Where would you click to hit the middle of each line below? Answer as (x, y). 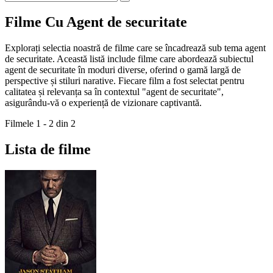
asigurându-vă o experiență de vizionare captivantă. (103, 102)
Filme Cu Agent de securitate (96, 22)
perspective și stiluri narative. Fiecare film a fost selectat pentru (125, 80)
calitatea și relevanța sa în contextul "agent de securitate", (114, 91)
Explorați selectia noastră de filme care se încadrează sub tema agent (135, 48)
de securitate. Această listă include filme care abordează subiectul (129, 58)
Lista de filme (48, 149)
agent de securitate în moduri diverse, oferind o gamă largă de (123, 69)
